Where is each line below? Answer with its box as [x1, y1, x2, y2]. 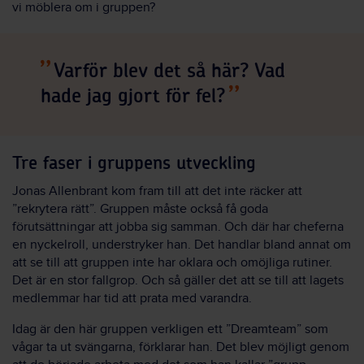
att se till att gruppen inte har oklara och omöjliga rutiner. [12, 254, 332, 271]
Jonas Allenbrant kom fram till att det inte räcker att [12, 183, 302, 199]
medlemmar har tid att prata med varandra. [12, 290, 252, 306]
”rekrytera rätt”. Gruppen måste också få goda [12, 201, 268, 217]
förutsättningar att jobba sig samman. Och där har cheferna [12, 219, 344, 235]
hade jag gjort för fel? [41, 87, 226, 106]
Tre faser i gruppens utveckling [12, 154, 256, 172]
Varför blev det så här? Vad [54, 62, 285, 81]
